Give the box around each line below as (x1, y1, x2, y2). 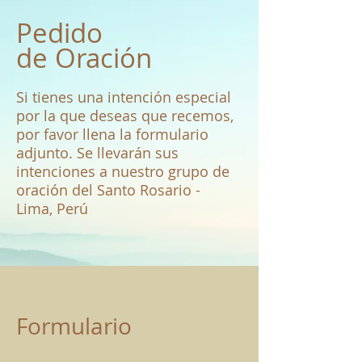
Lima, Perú (16, 198, 88, 218)
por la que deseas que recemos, (16, 105, 234, 125)
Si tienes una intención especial (16, 86, 231, 107)
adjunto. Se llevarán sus (16, 142, 179, 162)
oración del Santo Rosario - (16, 179, 200, 200)
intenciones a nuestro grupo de (16, 161, 229, 181)
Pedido (16, 14, 103, 51)
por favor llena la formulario (16, 124, 208, 144)
